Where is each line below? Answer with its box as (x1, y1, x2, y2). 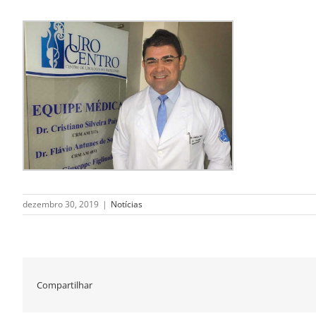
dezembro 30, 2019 (23, 197, 99, 210)
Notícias (111, 197, 142, 210)
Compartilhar (37, 278, 92, 291)
